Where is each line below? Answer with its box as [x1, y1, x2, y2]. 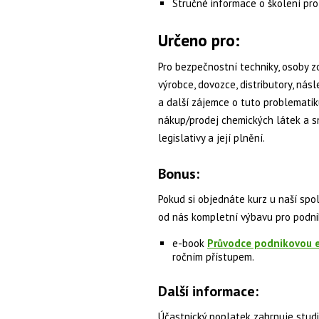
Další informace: [158, 282, 258, 300]
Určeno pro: [158, 28, 240, 51]
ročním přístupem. [172, 249, 254, 263]
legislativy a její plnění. [158, 130, 265, 145]
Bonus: [158, 164, 199, 183]
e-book [172, 236, 207, 250]
